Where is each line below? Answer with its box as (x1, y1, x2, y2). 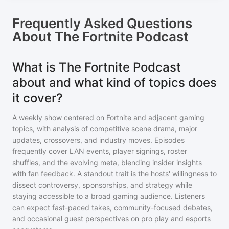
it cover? (12, 90, 63, 105)
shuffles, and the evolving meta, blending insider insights (12, 158, 202, 167)
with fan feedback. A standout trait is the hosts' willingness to (12, 169, 217, 178)
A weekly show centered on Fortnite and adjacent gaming (12, 113, 204, 122)
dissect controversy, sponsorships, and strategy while (12, 180, 192, 189)
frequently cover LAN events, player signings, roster (12, 147, 187, 155)
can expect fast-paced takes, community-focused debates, (12, 203, 213, 212)
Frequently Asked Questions (12, 15, 192, 31)
